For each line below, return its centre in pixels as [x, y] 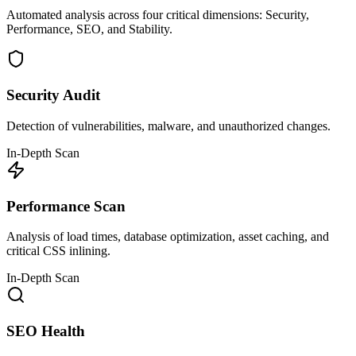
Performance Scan [66, 206]
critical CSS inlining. [58, 251]
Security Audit [53, 95]
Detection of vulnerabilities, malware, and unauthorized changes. [168, 126]
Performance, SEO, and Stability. [89, 29]
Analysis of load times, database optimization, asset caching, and [168, 237]
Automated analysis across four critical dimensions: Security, [158, 15]
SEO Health [46, 331]
